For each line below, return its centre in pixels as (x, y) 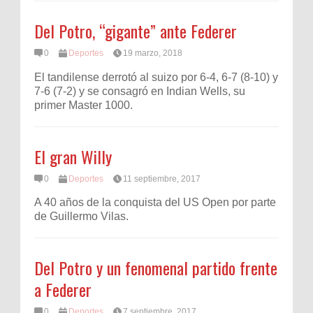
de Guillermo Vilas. (81, 217)
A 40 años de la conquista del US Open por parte (155, 203)
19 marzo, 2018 (153, 53)
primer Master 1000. (83, 105)
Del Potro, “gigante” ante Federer (136, 31)
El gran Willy (73, 156)
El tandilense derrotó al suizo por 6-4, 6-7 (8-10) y (156, 77)
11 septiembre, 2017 (162, 179)
